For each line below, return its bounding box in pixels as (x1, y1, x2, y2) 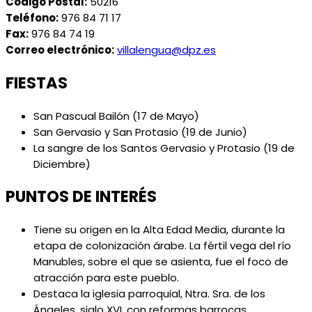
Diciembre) (33, 156, 91, 171)
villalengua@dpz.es (117, 42, 216, 58)
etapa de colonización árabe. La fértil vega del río (33, 238, 291, 253)
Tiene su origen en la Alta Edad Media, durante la (33, 222, 285, 237)
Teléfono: (6, 10, 58, 26)
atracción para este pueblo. (33, 270, 179, 286)
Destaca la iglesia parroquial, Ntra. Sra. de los (33, 286, 265, 302)
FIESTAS (6, 72, 68, 95)
